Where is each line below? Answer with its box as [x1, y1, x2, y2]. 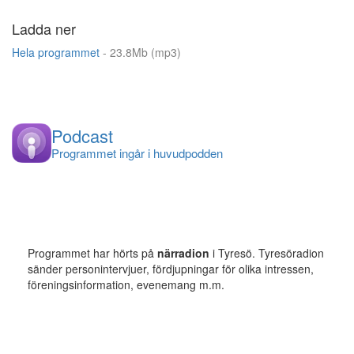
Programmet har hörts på [28, 244, 157, 261]
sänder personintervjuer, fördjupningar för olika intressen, [28, 260, 314, 277]
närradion [157, 244, 209, 261]
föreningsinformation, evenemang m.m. [28, 276, 224, 292]
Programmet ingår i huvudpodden [51, 144, 223, 161]
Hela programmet [12, 43, 103, 60]
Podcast [51, 122, 113, 148]
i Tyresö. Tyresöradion [209, 244, 324, 261]
